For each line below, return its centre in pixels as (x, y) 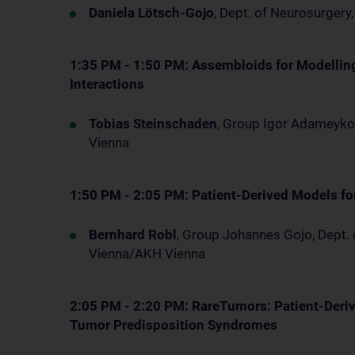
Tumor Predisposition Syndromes (174, 325)
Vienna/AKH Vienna (147, 254)
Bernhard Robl (133, 235)
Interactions (107, 84)
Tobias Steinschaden (153, 124)
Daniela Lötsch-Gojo (151, 13)
